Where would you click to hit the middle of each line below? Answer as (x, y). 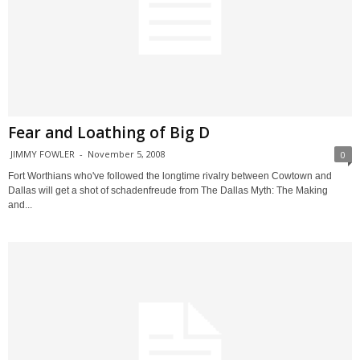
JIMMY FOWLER (43, 153)
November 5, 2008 (127, 153)
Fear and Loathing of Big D (109, 132)
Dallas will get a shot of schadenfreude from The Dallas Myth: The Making (168, 190)
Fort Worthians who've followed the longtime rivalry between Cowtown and (170, 176)
